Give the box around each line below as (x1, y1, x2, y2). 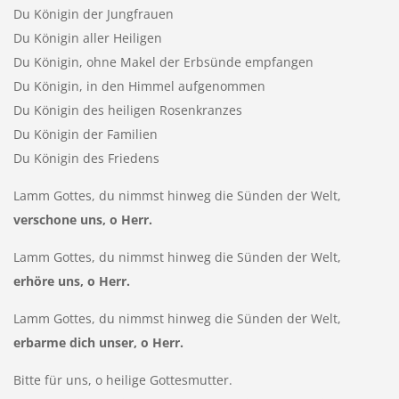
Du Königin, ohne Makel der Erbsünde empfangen (12, 53, 313, 70)
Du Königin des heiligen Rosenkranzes (12, 101, 242, 118)
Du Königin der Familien (12, 125, 158, 142)
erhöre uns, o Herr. (12, 272, 130, 289)
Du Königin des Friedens (12, 149, 159, 167)
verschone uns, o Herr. (12, 210, 152, 228)
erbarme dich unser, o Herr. (12, 333, 183, 351)
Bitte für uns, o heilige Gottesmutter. (12, 370, 232, 388)
